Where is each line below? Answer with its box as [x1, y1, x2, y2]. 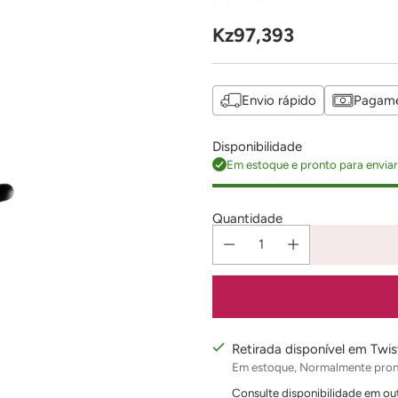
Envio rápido [242, 92, 317, 108]
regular [211, 64, 275, 88]
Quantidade [212, 210, 283, 227]
